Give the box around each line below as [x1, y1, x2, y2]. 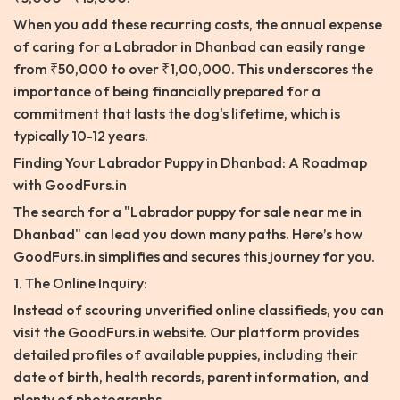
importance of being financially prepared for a [13, 82, 321, 101]
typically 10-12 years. [13, 127, 148, 146]
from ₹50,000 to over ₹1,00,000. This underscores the [13, 60, 373, 79]
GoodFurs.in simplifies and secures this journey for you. [13, 247, 375, 266]
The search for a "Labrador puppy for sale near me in [13, 203, 362, 221]
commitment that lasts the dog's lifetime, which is [13, 104, 340, 123]
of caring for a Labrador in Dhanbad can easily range [13, 37, 365, 56]
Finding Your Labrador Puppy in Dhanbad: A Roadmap [13, 154, 367, 172]
